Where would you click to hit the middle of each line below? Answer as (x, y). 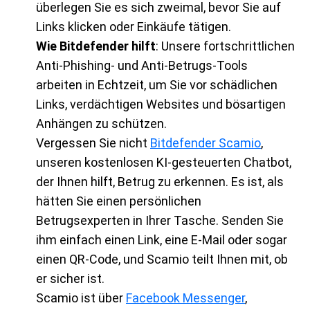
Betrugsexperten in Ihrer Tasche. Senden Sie (160, 220)
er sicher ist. (70, 278)
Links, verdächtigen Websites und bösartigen (161, 104)
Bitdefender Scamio (206, 143)
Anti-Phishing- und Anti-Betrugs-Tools (142, 65)
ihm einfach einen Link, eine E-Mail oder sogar (162, 239)
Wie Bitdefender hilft (96, 46)
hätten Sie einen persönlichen (119, 201)
